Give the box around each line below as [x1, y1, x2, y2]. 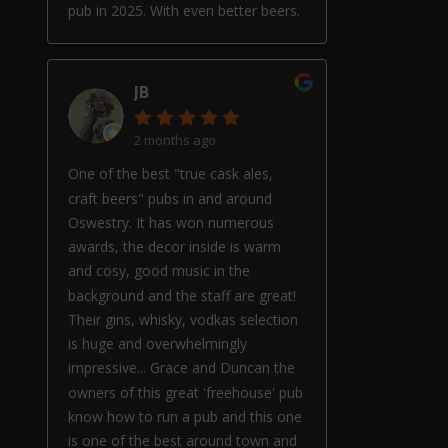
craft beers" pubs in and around [68, 188, 272, 208]
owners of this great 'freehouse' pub [68, 382, 303, 402]
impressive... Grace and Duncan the [68, 358, 295, 378]
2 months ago [134, 131, 216, 150]
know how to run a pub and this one [68, 407, 302, 427]
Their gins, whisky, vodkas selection [68, 310, 298, 330]
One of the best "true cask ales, [68, 164, 273, 184]
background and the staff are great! [68, 285, 296, 305]
